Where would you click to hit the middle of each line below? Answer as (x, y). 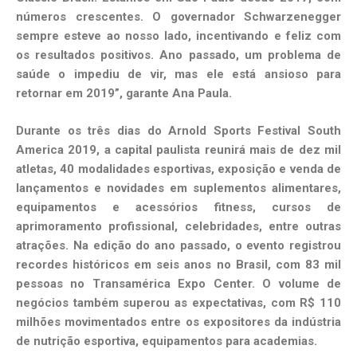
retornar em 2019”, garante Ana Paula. (124, 94)
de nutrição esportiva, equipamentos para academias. (167, 341)
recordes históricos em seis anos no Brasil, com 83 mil (178, 264)
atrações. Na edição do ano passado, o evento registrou (178, 245)
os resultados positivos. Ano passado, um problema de (178, 55)
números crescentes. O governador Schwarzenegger (178, 17)
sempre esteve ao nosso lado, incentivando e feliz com (178, 36)
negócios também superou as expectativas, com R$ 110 (178, 302)
